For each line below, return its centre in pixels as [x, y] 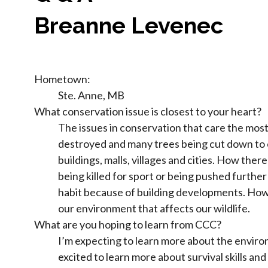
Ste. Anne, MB [91, 95]
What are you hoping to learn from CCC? [128, 224]
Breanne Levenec [129, 26]
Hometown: [62, 79]
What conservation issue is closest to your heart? [148, 111]
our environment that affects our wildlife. [154, 208]
